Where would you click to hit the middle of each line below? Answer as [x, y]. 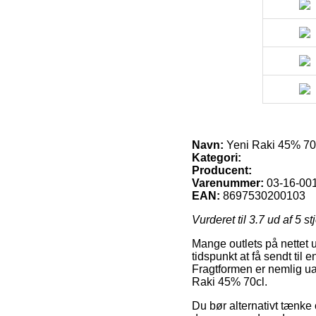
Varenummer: [228, 183]
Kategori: [217, 157]
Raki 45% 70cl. [230, 281]
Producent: [222, 170]
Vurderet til [220, 219]
